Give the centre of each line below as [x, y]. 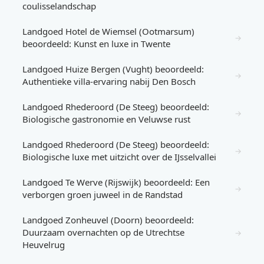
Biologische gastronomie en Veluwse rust [106, 119]
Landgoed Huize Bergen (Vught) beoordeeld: [113, 69]
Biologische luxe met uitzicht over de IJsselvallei [119, 157]
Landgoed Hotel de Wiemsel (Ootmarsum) [108, 31]
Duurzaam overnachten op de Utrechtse [103, 232]
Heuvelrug [44, 245]
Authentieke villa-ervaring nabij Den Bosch [109, 81]
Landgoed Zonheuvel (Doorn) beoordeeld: [108, 220]
